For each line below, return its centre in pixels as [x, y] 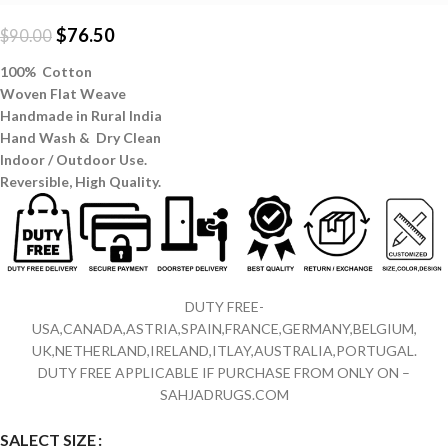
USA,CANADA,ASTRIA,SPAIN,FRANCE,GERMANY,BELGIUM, [224, 329]
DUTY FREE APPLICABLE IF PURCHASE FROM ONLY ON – [224, 373]
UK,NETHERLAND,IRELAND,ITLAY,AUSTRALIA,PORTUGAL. [224, 351]
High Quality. [118, 182]
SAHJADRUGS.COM [224, 395]
